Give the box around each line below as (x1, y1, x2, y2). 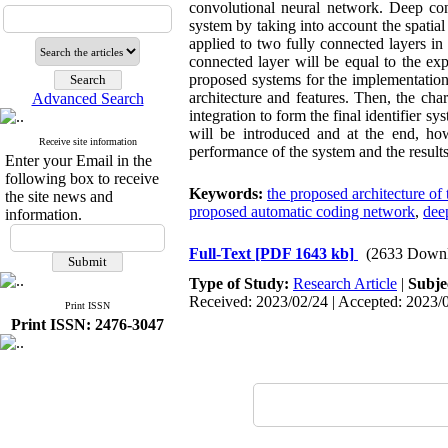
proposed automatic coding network (189, 203, 415, 220)
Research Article (293, 275, 397, 292)
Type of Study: (189, 275, 293, 292)
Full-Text (189, 245, 255, 262)
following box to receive (5, 170, 159, 187)
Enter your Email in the (5, 152, 152, 169)
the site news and (5, 188, 113, 205)
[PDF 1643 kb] (255, 245, 354, 262)
